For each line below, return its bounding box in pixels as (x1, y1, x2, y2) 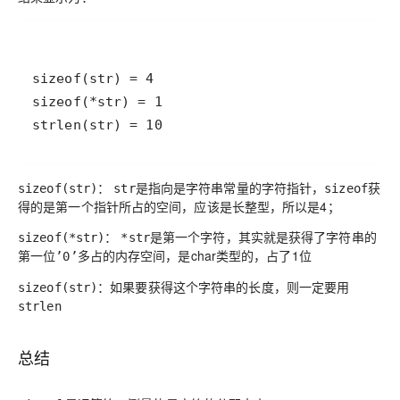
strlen (18, 299, 62, 313)
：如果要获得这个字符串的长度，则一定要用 (97, 278, 350, 296)
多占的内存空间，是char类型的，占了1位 (77, 246, 312, 264)
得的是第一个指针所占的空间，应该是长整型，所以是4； (18, 197, 340, 215)
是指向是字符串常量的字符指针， (135, 179, 325, 196)
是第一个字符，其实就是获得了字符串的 (149, 228, 377, 246)
